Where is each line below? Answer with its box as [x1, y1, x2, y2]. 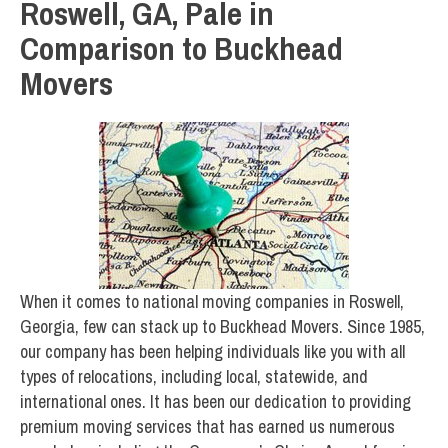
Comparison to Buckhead [20, 26, 343, 70]
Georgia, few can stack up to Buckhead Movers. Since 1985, [20, 314, 425, 340]
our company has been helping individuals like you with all [20, 339, 405, 365]
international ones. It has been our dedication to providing [20, 389, 411, 415]
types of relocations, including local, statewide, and [20, 364, 368, 390]
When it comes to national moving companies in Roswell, [20, 289, 404, 315]
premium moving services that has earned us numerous [20, 414, 395, 440]
